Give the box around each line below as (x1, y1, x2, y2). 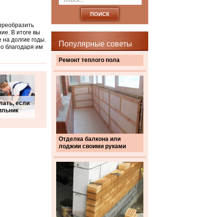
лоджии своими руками (59, 143, 126, 150)
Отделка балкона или (59, 136, 121, 142)
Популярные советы (59, 40, 132, 48)
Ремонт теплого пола (59, 57, 120, 63)
